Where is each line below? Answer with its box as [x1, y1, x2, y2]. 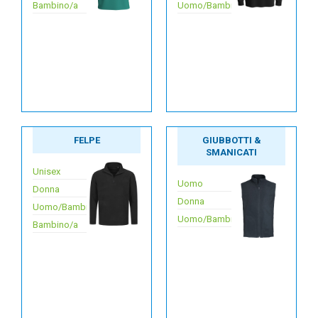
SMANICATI [206, 147, 257, 158]
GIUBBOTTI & [202, 135, 261, 146]
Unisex [33, 166, 60, 177]
